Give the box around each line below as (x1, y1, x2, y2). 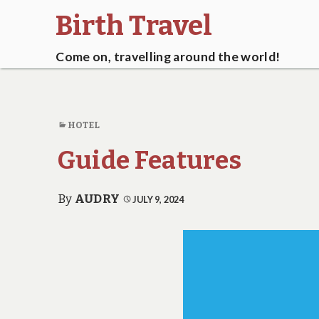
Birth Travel (56, 9, 213, 42)
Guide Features (57, 145, 242, 176)
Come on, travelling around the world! (56, 49, 281, 65)
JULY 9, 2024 (132, 193, 184, 205)
